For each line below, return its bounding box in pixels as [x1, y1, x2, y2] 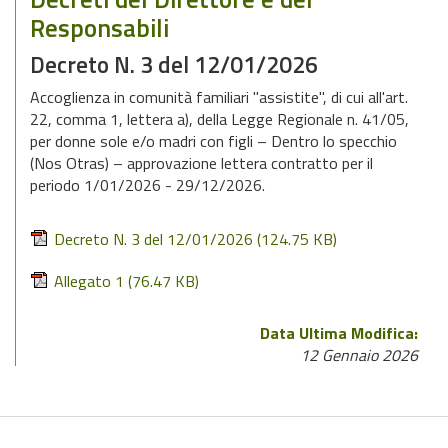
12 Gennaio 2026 [300, 343, 418, 367]
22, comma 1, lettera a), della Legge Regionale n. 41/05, [30, 107, 409, 131]
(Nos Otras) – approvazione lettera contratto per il [30, 151, 373, 175]
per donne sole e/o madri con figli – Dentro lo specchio [30, 129, 397, 153]
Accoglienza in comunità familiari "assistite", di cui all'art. [30, 85, 408, 109]
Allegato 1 [54, 269, 124, 293]
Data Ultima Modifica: [260, 321, 418, 345]
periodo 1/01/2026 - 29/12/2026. [30, 173, 265, 197]
